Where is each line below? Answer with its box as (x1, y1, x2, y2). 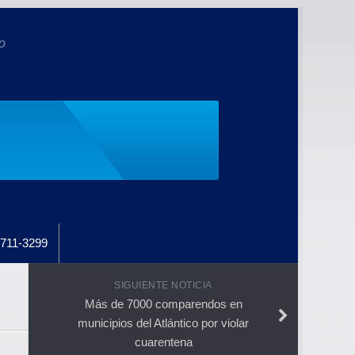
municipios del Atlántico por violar (78, 315, 249, 330)
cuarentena (134, 334, 193, 349)
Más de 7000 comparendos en (84, 296, 242, 311)
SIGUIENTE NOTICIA (114, 279, 212, 291)
